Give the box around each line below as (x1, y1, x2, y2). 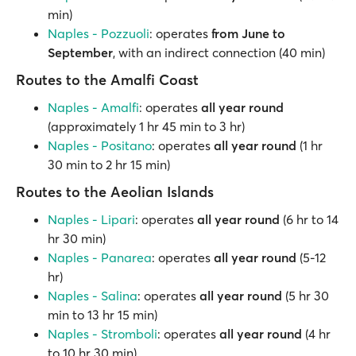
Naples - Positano (48, 137, 152, 153)
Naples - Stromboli (48, 326, 157, 342)
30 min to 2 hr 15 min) (48, 157, 170, 172)
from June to (211, 25, 285, 41)
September (48, 44, 113, 60)
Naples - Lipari (48, 211, 135, 227)
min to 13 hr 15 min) (48, 307, 157, 323)
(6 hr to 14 (280, 211, 339, 227)
